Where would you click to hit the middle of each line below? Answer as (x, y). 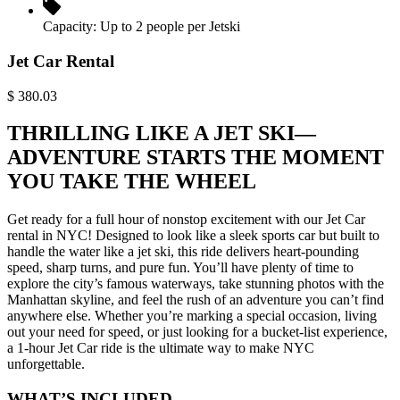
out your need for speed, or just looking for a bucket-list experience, (197, 332)
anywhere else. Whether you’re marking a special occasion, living (192, 316)
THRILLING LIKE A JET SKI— (162, 133)
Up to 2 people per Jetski (170, 27)
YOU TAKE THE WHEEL (132, 182)
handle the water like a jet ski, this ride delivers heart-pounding (183, 252)
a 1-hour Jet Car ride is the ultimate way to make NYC (161, 348)
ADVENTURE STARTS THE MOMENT (196, 158)
